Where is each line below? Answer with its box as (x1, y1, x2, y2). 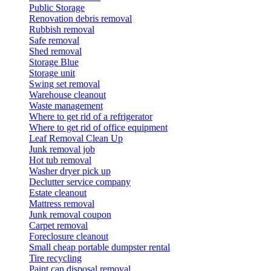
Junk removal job (29, 143, 95, 154)
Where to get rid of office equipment (29, 122, 168, 132)
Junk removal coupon (29, 209, 111, 220)
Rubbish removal (29, 24, 94, 34)
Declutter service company (29, 176, 131, 187)
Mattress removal (29, 198, 94, 209)
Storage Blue (29, 56, 79, 67)
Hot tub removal (29, 154, 91, 165)
